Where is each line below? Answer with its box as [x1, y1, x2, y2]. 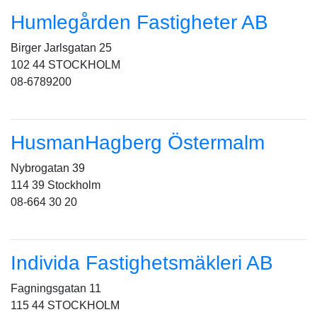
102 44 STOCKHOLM [11, 59, 120, 71]
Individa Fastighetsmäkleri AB [11, 252, 273, 274]
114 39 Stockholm [11, 179, 100, 191]
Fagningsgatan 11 [11, 282, 101, 294]
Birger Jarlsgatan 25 [11, 42, 112, 54]
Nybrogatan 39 [11, 162, 85, 174]
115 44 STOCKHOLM [11, 299, 120, 311]
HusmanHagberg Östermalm [11, 132, 265, 154]
